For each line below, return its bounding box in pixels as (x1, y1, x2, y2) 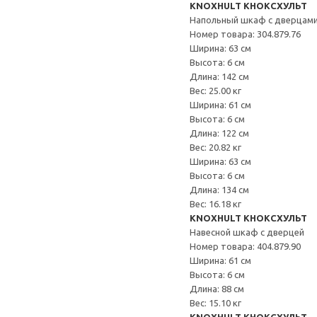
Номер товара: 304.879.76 (190, 29, 301, 39)
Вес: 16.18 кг (190, 199, 241, 209)
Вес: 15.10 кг (190, 298, 241, 308)
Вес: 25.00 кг (190, 86, 241, 96)
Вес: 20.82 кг (190, 142, 241, 152)
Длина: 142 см (190, 71, 249, 81)
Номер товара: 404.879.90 (190, 241, 301, 251)
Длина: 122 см (190, 128, 249, 138)
